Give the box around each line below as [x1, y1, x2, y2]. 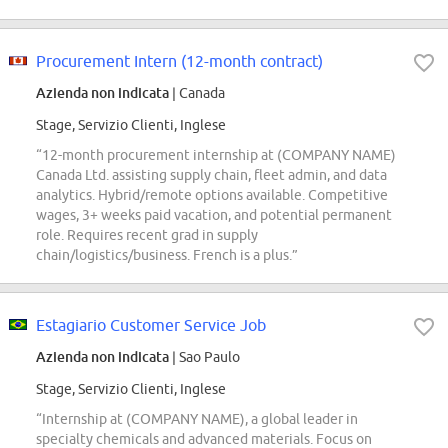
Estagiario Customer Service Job [36, 316, 266, 335]
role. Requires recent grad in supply [36, 227, 258, 244]
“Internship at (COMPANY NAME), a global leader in [36, 411, 358, 428]
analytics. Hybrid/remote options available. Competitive [36, 187, 388, 204]
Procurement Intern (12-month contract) [36, 52, 323, 71]
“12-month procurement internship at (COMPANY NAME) [36, 147, 396, 164]
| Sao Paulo [169, 349, 240, 366]
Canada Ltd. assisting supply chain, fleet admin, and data [36, 167, 387, 184]
